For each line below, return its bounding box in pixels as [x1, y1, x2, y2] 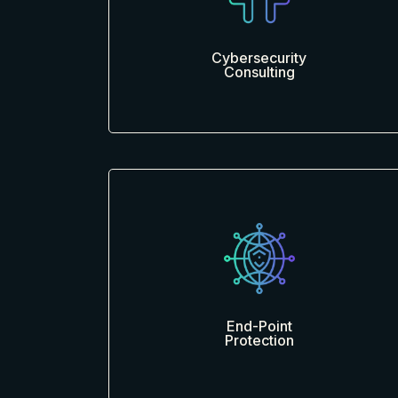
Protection [224, 331, 294, 349]
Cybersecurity [211, 49, 307, 67]
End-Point [226, 317, 292, 335]
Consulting [223, 63, 295, 81]
